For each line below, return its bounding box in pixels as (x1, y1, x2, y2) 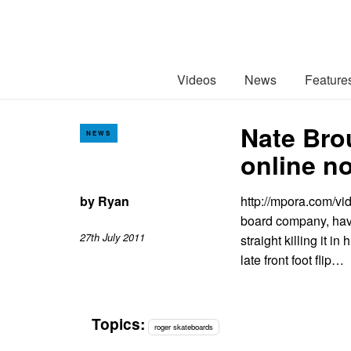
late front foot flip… (241, 250, 344, 269)
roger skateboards (154, 321, 214, 332)
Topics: (92, 313, 145, 335)
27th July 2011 (80, 230, 145, 245)
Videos (177, 70, 216, 89)
